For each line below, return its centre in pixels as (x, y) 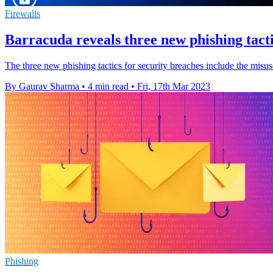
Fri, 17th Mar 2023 (174, 86)
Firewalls (23, 13)
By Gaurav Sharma (42, 86)
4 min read (108, 86)
